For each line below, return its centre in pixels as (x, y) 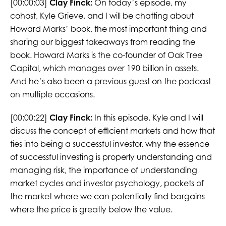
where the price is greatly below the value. (91, 210)
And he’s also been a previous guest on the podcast (110, 81)
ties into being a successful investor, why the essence (109, 144)
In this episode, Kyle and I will (148, 118)
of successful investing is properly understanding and (111, 157)
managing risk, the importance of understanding (103, 170)
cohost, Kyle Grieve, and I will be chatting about (102, 16)
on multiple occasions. (52, 95)
